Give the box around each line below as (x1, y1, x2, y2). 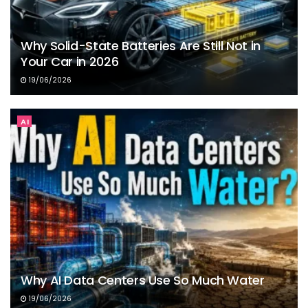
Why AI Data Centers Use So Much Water (21, 272, 265, 289)
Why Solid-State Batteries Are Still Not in (21, 36, 261, 54)
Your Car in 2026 (21, 52, 119, 70)
